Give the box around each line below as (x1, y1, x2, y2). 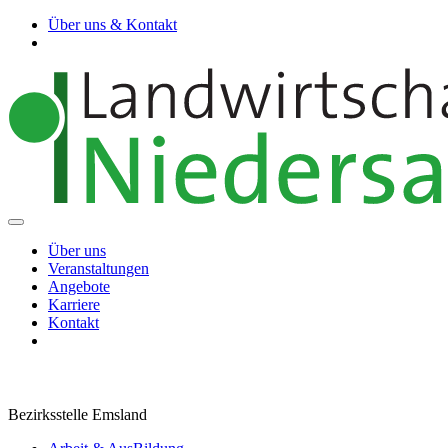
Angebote (48, 278, 110, 295)
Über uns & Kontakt (48, 16, 177, 33)
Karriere (48, 296, 100, 313)
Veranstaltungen (48, 260, 149, 277)
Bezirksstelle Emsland (8, 405, 147, 423)
